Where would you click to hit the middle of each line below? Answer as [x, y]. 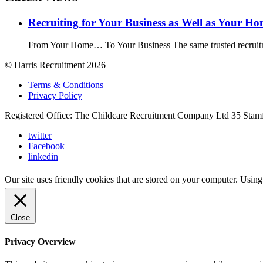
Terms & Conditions [66, 85]
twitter [40, 136]
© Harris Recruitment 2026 [55, 65]
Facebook [46, 146]
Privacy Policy [55, 96]
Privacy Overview [40, 241]
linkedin [43, 157]
